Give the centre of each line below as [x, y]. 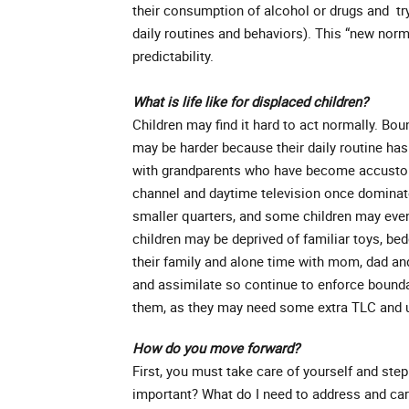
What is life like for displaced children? [250, 101]
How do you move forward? [216, 347]
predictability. [173, 55]
